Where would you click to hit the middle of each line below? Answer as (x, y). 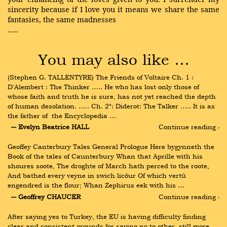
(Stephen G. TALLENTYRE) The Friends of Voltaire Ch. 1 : (102, 77)
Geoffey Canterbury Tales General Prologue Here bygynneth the (111, 147)
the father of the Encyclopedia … (62, 116)
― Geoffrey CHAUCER (46, 196)
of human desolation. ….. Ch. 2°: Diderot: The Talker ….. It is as (111, 106)
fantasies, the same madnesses (62, 19)
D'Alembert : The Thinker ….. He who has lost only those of (103, 87)
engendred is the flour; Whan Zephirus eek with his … (96, 185)
